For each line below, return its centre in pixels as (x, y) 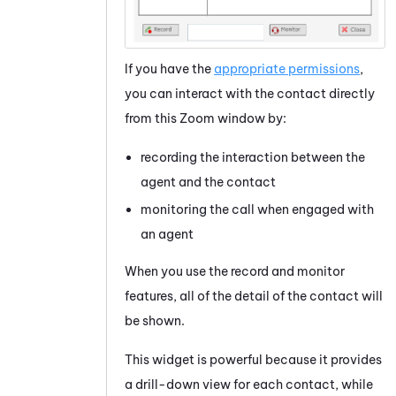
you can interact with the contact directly (250, 94)
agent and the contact (208, 183)
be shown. (155, 321)
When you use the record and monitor (235, 272)
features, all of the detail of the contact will (254, 297)
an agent (167, 235)
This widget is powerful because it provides (253, 360)
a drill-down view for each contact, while (249, 385)
